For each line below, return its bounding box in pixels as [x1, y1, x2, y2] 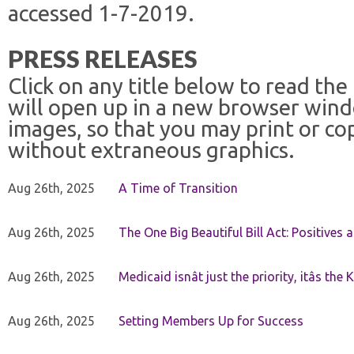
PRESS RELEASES [8, 44, 198, 73]
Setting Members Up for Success [119, 314, 303, 328]
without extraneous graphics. [8, 137, 295, 162]
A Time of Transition [119, 181, 238, 195]
